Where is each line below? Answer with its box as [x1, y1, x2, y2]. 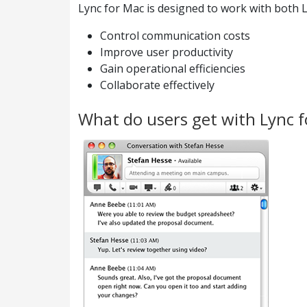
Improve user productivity [100, 45, 233, 60]
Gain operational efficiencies [100, 61, 245, 76]
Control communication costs [100, 28, 250, 43]
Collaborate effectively [100, 77, 214, 93]
